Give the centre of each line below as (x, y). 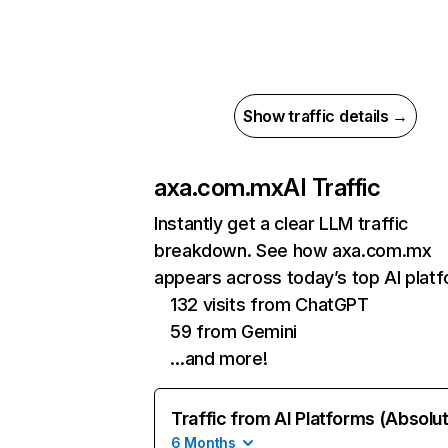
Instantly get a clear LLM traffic (281, 223)
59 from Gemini (233, 331)
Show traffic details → (325, 116)
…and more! (219, 358)
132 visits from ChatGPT (269, 304)
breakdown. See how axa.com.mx (293, 250)
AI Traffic (332, 187)
